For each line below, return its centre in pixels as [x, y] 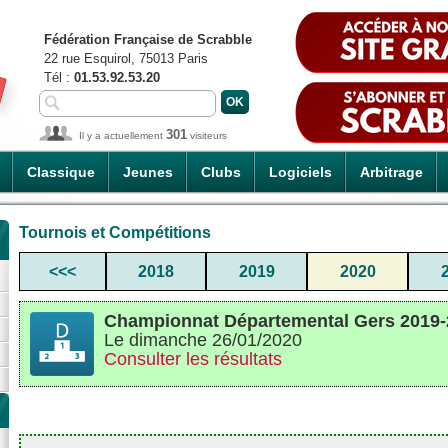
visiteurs [207, 135]
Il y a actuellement [122, 135]
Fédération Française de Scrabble [148, 39]
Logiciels [300, 172]
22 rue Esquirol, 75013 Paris [126, 58]
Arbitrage [391, 172]
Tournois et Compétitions [115, 232]
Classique [61, 172]
